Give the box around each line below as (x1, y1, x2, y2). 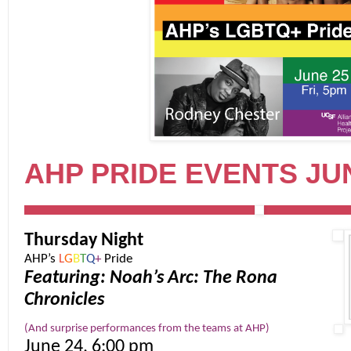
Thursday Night (24, 231, 143, 251)
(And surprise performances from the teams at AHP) (24, 323, 270, 335)
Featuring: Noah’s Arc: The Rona (24, 269, 277, 288)
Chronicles (24, 291, 104, 310)
